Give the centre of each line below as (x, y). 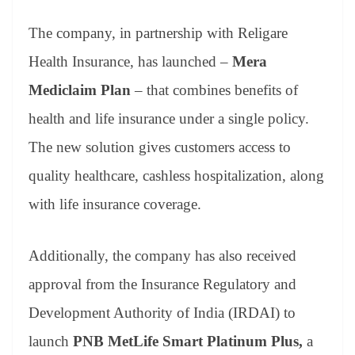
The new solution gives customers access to (160, 147)
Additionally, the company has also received (162, 255)
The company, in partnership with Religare (158, 33)
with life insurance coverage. (115, 204)
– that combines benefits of (214, 90)
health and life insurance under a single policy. (169, 119)
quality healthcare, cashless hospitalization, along (176, 176)
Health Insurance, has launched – (130, 62)
